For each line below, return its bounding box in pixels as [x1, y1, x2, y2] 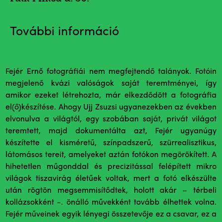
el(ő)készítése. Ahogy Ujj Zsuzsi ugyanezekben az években [5, 104, 217, 111]
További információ [10, 26, 119, 38]
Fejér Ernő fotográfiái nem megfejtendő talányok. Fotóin [5, 68, 217, 76]
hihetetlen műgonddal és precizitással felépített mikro [5, 163, 217, 171]
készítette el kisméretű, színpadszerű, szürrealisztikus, [5, 139, 217, 147]
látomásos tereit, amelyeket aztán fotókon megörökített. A [5, 151, 217, 159]
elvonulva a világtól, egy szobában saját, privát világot [5, 115, 217, 123]
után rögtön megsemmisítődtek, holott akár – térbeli [5, 187, 217, 195]
